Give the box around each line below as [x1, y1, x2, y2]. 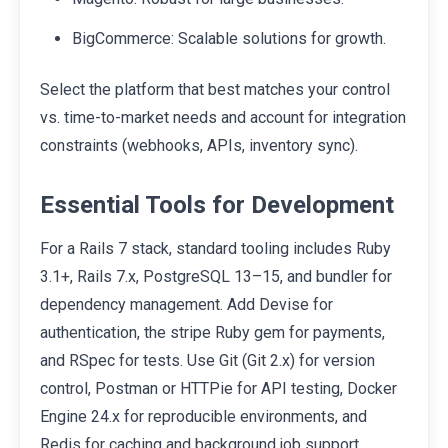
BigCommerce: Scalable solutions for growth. [72, 28, 386, 48]
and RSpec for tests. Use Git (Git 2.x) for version [40, 350, 375, 370]
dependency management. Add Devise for [40, 294, 333, 314]
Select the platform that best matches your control [40, 79, 390, 99]
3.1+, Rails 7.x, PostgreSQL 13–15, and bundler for [40, 266, 392, 286]
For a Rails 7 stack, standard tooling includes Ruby [40, 238, 391, 258]
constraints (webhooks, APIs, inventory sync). [40, 135, 358, 155]
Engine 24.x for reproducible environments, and [40, 406, 367, 426]
